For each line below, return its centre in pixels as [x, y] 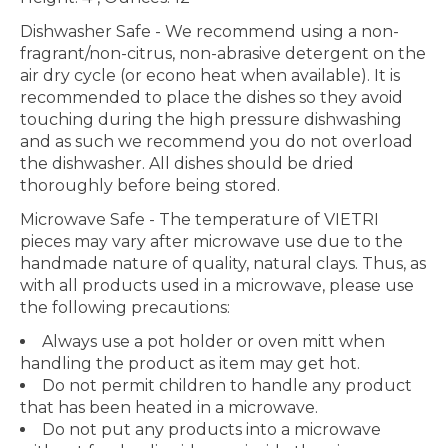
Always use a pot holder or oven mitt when [213, 341]
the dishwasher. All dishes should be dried [187, 163]
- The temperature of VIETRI [262, 219]
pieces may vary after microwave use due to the [211, 241]
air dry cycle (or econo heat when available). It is [210, 75]
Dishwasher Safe [85, 31]
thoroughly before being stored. [150, 185]
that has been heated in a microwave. [169, 407]
